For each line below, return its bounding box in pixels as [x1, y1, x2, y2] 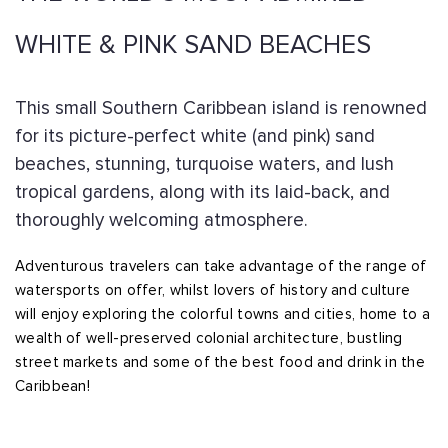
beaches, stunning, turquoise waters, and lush [15, 155, 394, 174]
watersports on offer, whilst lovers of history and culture [15, 283, 411, 298]
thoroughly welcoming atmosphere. [15, 211, 308, 230]
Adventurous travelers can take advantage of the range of [15, 259, 427, 274]
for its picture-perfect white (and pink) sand [15, 127, 375, 146]
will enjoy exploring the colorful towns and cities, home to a [15, 307, 431, 322]
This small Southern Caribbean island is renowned [15, 99, 427, 118]
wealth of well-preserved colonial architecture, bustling [15, 331, 403, 346]
